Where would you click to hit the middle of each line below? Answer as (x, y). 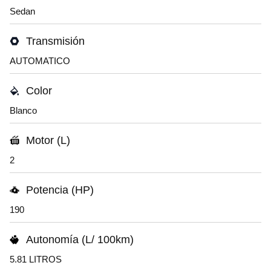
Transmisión (55, 41)
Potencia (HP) (60, 190)
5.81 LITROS (36, 259)
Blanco (23, 110)
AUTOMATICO (40, 61)
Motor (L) (48, 140)
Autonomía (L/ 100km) (80, 240)
